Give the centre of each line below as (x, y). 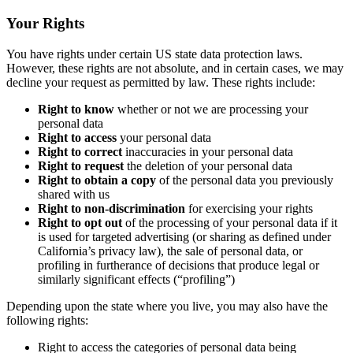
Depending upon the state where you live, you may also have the (167, 306)
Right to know (76, 109)
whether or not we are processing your (211, 109)
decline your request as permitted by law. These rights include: (161, 82)
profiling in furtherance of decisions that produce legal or (178, 265)
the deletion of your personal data (208, 165)
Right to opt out (80, 222)
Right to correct (80, 151)
